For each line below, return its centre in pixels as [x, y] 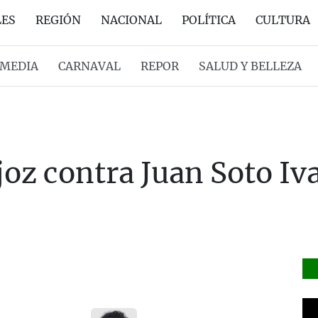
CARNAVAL [89, 66]
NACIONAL [131, 20]
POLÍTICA [209, 20]
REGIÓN [58, 20]
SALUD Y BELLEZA [250, 66]
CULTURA [283, 20]
